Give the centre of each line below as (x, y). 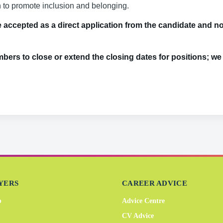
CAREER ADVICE (155, 183)
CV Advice (138, 216)
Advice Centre (143, 201)
